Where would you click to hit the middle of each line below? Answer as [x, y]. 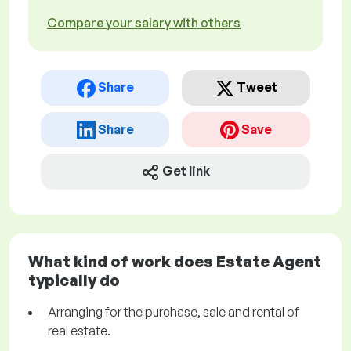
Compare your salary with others [144, 23]
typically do [74, 280]
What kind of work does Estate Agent [175, 262]
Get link [186, 171]
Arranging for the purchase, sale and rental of [174, 312]
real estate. [79, 331]
